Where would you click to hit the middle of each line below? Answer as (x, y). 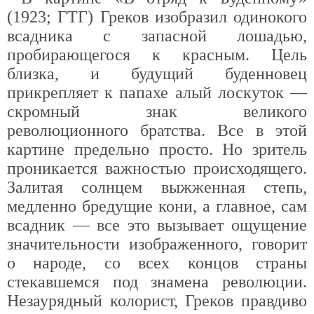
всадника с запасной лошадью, (157, 36)
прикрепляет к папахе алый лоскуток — (157, 93)
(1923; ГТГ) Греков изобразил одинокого (157, 17)
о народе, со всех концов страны (157, 263)
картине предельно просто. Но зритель (157, 149)
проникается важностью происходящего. (157, 168)
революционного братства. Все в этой (157, 130)
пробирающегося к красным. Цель (157, 55)
